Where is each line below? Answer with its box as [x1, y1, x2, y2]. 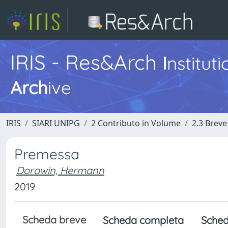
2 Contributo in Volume [91, 118, 181, 129]
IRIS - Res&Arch [10, 49, 162, 75]
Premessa [14, 145, 79, 163]
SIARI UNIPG [32, 118, 80, 129]
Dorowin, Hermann [16, 164, 104, 177]
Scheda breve [22, 213, 86, 226]
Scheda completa [103, 214, 184, 226]
